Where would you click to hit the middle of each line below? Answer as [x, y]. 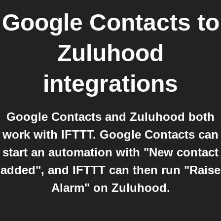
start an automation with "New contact [110, 152]
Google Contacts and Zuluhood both [110, 117]
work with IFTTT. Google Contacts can [110, 134]
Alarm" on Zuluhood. [110, 188]
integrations [110, 84]
